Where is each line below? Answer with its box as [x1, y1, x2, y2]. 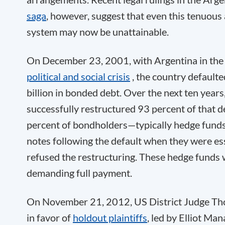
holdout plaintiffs [73, 211, 147, 223]
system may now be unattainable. [27, 26, 169, 38]
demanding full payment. [27, 167, 132, 179]
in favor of [27, 211, 73, 223]
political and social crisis [27, 70, 130, 82]
